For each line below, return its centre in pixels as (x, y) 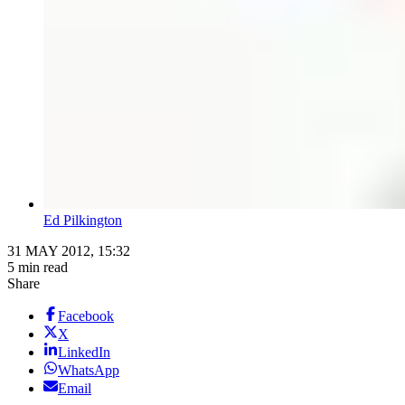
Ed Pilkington (83, 221)
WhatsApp (89, 371)
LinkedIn (84, 353)
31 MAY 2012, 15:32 (69, 251)
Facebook (86, 316)
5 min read (38, 268)
